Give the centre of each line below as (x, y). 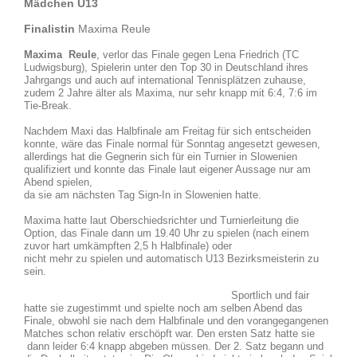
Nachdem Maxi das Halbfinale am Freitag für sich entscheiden (167, 131)
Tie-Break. (48, 106)
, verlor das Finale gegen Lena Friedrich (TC (198, 55)
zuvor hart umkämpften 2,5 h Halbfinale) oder (128, 246)
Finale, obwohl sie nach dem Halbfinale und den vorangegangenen (176, 321)
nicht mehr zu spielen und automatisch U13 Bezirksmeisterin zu (171, 259)
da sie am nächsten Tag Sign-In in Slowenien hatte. (143, 195)
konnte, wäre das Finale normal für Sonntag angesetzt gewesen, (172, 144)
